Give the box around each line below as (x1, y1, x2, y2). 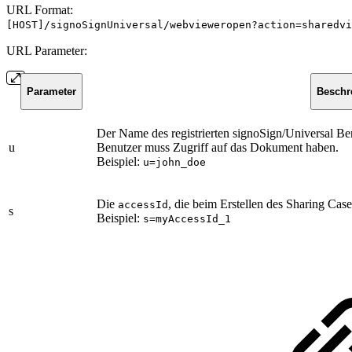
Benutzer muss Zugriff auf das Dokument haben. (97, 140, 339, 154)
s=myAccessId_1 (143, 212, 231, 225)
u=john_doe (143, 156, 206, 168)
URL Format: (6, 2, 73, 16)
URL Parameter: (6, 43, 87, 57)
